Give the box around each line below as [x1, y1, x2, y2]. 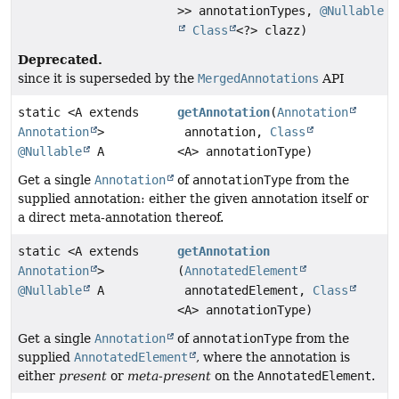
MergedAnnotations [198, 71, 319, 86]
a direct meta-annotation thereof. [18, 210, 224, 225]
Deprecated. [18, 52, 102, 68]
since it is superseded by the [18, 71, 198, 86]
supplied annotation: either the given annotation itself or [18, 191, 369, 207]
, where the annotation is [196, 350, 350, 365]
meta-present [127, 369, 211, 384]
